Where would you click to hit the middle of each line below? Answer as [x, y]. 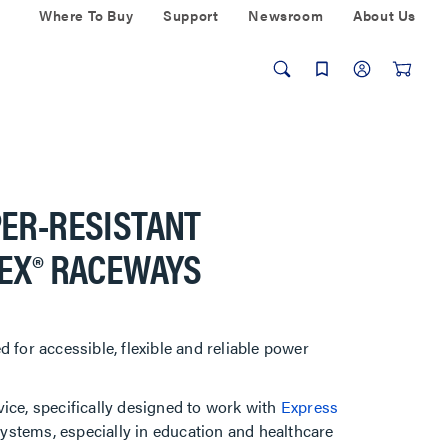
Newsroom [286, 15]
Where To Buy [86, 15]
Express [309, 406]
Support [191, 15]
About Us [384, 15]
